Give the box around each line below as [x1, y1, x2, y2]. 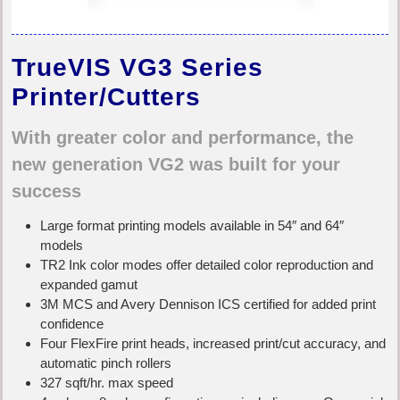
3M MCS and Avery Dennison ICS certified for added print [40, 296, 376, 312]
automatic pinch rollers [40, 355, 171, 371]
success [12, 180, 81, 201]
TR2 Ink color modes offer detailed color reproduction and [40, 257, 373, 273]
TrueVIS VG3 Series [12, 54, 263, 82]
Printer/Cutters [12, 83, 201, 112]
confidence [40, 316, 104, 332]
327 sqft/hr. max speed [40, 375, 173, 391]
